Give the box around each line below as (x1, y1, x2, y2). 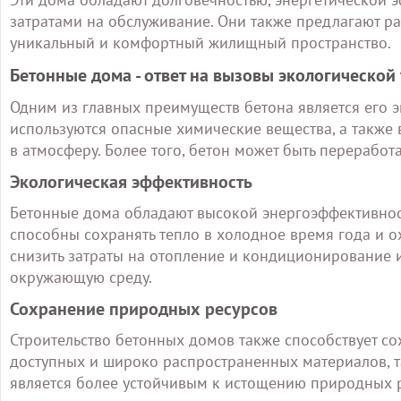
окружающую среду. (10, 267, 152, 287)
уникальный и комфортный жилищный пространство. (10, 32, 391, 53)
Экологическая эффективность (10, 170, 252, 193)
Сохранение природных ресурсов (10, 297, 277, 320)
